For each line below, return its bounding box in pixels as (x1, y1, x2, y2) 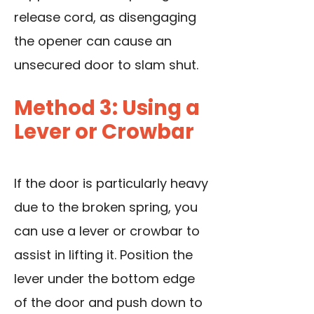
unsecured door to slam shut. (14, 56, 198, 74)
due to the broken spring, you (14, 198, 198, 217)
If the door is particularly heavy (14, 175, 208, 193)
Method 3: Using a (14, 94, 200, 123)
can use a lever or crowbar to (14, 222, 200, 240)
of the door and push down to (14, 294, 203, 312)
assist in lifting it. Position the (14, 246, 193, 264)
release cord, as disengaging (14, 8, 196, 27)
